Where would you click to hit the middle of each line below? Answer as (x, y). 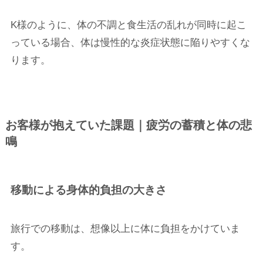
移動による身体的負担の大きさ (88, 190)
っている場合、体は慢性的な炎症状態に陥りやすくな (130, 42)
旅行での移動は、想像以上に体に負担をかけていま (125, 228)
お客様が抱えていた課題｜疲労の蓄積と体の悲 (128, 125)
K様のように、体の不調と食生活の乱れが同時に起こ (128, 25)
